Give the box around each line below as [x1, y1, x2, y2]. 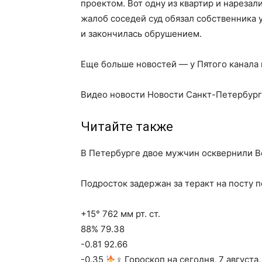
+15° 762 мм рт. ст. [81, 208, 160, 219]
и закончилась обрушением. [81, 28, 202, 39]
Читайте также [81, 119, 173, 134]
